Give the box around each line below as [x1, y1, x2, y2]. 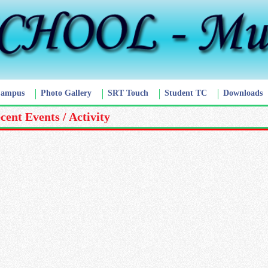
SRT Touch [108, 89, 148, 98]
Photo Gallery [41, 89, 92, 98]
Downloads [223, 89, 263, 98]
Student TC [165, 89, 207, 98]
